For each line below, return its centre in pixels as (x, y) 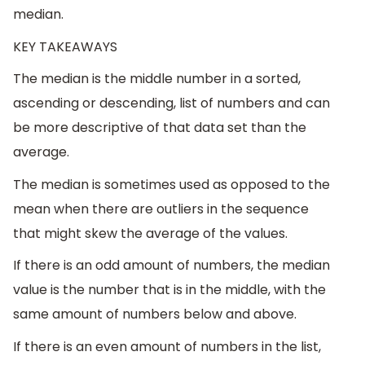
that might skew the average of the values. (150, 233)
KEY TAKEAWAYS (65, 46)
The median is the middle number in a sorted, (157, 79)
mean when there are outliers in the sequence (161, 209)
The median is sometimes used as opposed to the (172, 184)
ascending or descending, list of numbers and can (172, 103)
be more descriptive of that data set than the (160, 128)
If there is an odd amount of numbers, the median (172, 266)
